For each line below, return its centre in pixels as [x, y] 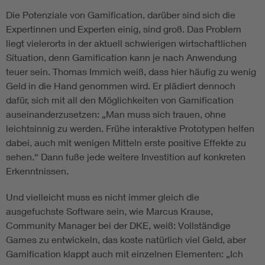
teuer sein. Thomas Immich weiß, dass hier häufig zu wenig [131, 72]
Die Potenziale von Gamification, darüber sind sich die [121, 15]
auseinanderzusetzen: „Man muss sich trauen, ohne [116, 114]
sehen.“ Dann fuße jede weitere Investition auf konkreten [126, 157]
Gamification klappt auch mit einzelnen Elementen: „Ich [125, 254]
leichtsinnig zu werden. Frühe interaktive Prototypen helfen [130, 128]
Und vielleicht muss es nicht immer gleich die [103, 197]
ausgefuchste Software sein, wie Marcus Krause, [109, 211]
